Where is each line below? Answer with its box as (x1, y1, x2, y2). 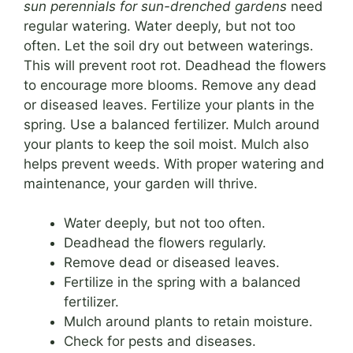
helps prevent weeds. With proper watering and (24, 155, 325, 172)
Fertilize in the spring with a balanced (64, 274, 301, 291)
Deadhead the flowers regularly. (64, 235, 266, 251)
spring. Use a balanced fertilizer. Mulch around (24, 116, 320, 132)
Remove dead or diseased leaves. (64, 255, 280, 271)
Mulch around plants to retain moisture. (64, 314, 313, 330)
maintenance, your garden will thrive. (24, 175, 258, 191)
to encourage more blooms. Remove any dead (24, 76, 317, 93)
